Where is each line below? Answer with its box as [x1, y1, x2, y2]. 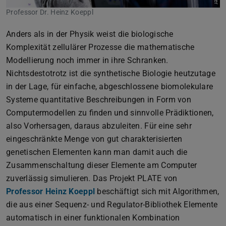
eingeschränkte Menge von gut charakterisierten [6, 134, 183, 144]
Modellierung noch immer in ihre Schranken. [6, 55, 168, 65]
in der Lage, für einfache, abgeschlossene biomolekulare [6, 81, 213, 91]
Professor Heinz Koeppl [6, 186, 95, 196]
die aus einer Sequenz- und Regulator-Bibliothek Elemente [6, 199, 218, 209]
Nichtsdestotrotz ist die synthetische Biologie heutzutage [6, 68, 215, 78]
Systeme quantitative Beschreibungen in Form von [6, 94, 192, 104]
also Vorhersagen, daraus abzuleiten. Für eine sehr [6, 121, 192, 131]
